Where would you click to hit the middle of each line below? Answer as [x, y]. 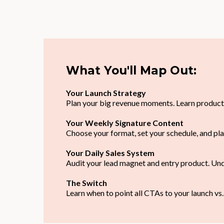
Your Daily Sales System [110, 153]
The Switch [86, 183]
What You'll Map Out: [131, 70]
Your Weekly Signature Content [125, 123]
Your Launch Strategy [106, 93]
